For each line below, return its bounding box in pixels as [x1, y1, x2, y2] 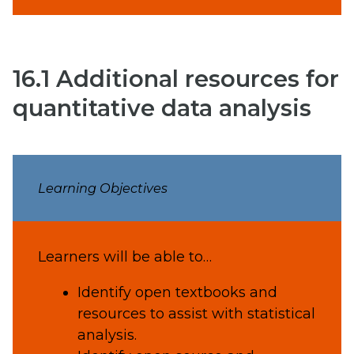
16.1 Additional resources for [13, 64, 339, 92]
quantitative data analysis [13, 93, 311, 122]
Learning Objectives [38, 180, 168, 197]
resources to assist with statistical [77, 305, 315, 323]
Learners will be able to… [38, 248, 212, 266]
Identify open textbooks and [77, 284, 277, 302]
